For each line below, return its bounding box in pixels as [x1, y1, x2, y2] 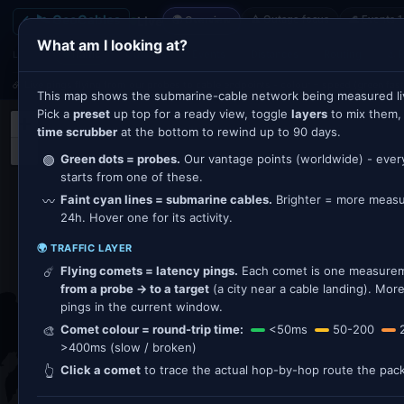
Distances [251, 47, 299, 60]
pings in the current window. [60, 299, 223, 314]
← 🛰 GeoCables [22, 11, 121, 27]
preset [73, 106, 110, 121]
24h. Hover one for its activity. [60, 210, 233, 225]
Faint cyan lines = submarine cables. [60, 192, 272, 207]
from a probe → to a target [60, 281, 209, 296]
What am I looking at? [37, 36, 188, 54]
